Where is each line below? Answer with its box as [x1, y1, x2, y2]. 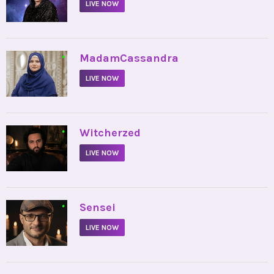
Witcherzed [80, 126, 141, 140]
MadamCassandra [80, 51, 179, 65]
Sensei [80, 201, 116, 215]
